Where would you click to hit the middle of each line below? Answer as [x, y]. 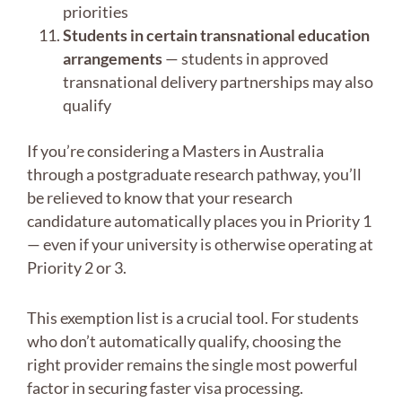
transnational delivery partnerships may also [218, 82]
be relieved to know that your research [160, 198]
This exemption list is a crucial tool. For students [193, 318]
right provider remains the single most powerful [192, 365]
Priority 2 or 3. [77, 268]
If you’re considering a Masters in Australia [175, 151]
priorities [96, 12]
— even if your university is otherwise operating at [200, 245]
